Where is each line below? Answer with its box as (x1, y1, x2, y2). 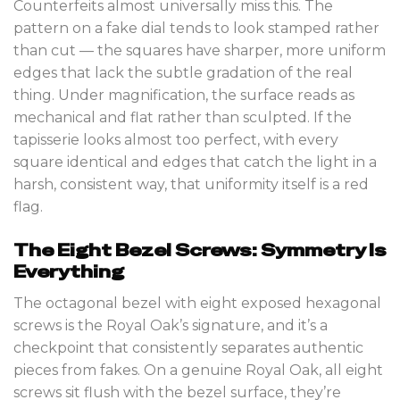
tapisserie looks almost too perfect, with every (13, 131, 338, 149)
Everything (13, 261, 124, 284)
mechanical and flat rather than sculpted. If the (13, 109, 352, 127)
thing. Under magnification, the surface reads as (13, 87, 354, 104)
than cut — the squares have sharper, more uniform (13, 42, 386, 60)
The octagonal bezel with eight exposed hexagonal (13, 295, 381, 312)
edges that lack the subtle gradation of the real (13, 64, 353, 82)
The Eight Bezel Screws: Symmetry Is (13, 239, 387, 262)
